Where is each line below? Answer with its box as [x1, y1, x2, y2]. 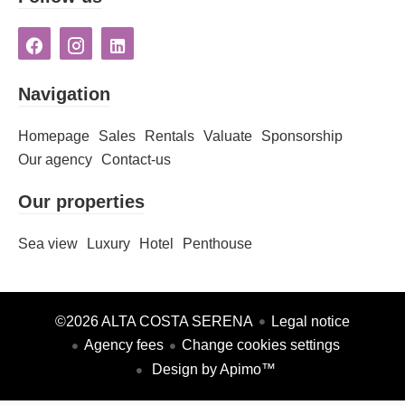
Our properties [18, 191, 145, 212]
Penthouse [183, 235, 252, 251]
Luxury [87, 235, 130, 251]
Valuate [203, 127, 252, 144]
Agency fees [83, 337, 164, 353]
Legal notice [271, 313, 350, 329]
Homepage [18, 127, 89, 144]
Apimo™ [219, 362, 276, 378]
